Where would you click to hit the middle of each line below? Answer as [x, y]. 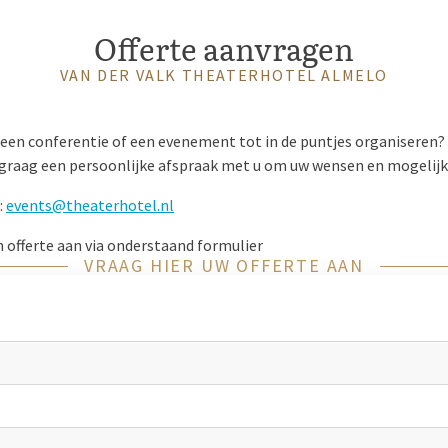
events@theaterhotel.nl [90, 205]
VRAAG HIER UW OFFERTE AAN [224, 265]
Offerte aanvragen [223, 48]
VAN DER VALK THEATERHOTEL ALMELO [224, 75]
